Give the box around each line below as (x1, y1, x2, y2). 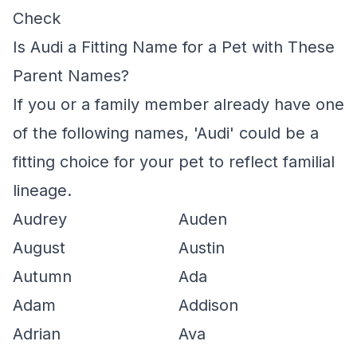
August (13, 238, 65, 257)
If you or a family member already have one (13, 95, 344, 114)
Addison (178, 296, 238, 315)
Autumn (13, 267, 72, 286)
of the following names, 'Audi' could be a (13, 124, 319, 143)
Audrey (13, 210, 67, 229)
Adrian (13, 324, 61, 343)
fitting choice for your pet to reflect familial (13, 152, 335, 171)
